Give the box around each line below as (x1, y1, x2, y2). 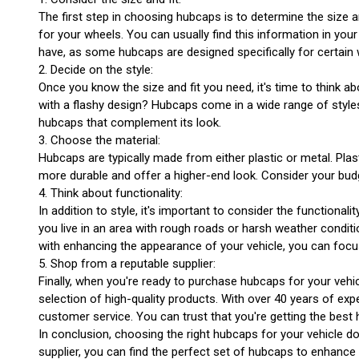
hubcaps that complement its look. (38, 115, 221, 130)
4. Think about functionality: (38, 186, 183, 200)
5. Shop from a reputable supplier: (38, 256, 216, 271)
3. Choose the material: (38, 133, 160, 147)
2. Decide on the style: (38, 63, 153, 77)
